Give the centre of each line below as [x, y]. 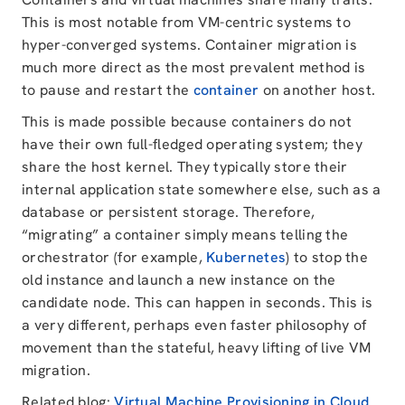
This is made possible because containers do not [187, 122]
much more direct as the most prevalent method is [194, 68]
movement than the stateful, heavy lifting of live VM [197, 348]
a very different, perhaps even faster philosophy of [194, 325]
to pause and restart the [108, 90]
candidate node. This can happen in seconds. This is [198, 303]
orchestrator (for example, [114, 258]
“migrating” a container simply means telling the [185, 235]
